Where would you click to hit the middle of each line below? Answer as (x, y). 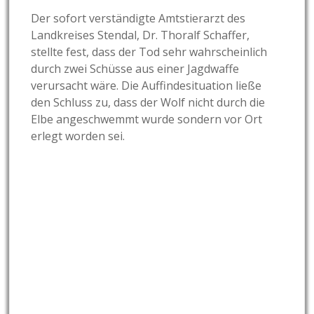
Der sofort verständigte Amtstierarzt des (138, 19)
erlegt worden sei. (78, 136)
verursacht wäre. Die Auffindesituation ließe (146, 86)
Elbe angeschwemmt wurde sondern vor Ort (147, 120)
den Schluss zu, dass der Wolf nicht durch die (148, 103)
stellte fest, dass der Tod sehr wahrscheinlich (149, 52)
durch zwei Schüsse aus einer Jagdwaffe (135, 69)
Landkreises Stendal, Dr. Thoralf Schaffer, (141, 35)
